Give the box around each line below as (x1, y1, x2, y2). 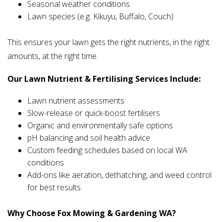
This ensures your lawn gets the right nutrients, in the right (7, 37, 210, 48)
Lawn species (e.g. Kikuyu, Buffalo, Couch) (27, 11, 173, 22)
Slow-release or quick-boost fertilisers (27, 108, 160, 119)
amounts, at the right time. (7, 51, 98, 62)
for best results (27, 182, 81, 193)
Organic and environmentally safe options (27, 120, 173, 131)
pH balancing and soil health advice (27, 132, 150, 144)
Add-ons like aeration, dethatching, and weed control (27, 169, 212, 181)
